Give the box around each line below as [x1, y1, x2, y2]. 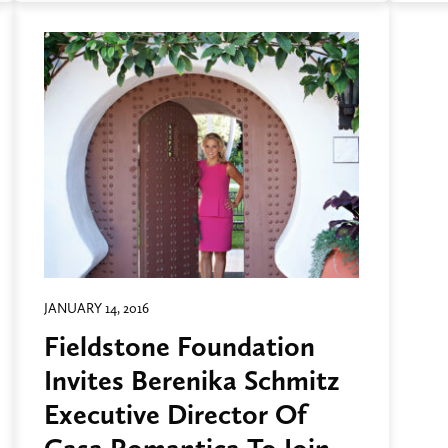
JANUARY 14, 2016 [44, 300, 149, 317]
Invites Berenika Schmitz [44, 363, 340, 398]
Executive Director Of [44, 397, 307, 432]
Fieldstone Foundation [44, 329, 315, 364]
